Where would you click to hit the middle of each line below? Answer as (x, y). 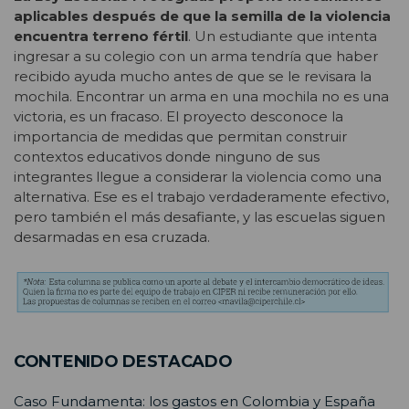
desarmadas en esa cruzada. (112, 236)
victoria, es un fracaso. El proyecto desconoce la (178, 116)
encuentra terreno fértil (101, 36)
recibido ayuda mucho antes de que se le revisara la (193, 76)
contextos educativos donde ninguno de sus (167, 156)
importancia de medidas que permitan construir (180, 136)
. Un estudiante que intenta (283, 36)
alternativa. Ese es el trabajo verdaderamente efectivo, (201, 196)
